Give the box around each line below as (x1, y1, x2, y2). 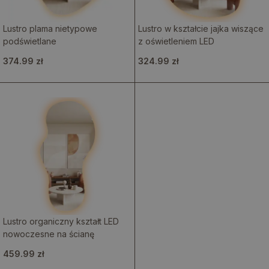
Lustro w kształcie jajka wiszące (138, 23, 264, 34)
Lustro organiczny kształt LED (3, 216, 119, 226)
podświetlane (3, 36, 56, 46)
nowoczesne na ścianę (3, 229, 94, 239)
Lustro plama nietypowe (3, 23, 97, 34)
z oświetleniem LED (138, 36, 214, 46)
